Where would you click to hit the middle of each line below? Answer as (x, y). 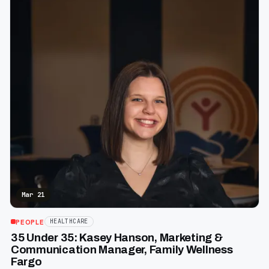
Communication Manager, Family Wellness (122, 250)
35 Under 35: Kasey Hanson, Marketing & (117, 238)
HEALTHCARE (69, 222)
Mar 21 (33, 195)
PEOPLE (30, 222)
